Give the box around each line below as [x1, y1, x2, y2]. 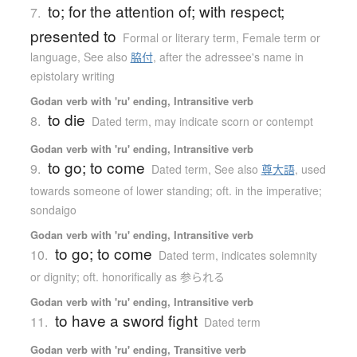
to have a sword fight [54, 308, 198, 331]
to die [47, 108, 85, 130]
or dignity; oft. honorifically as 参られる [29, 268, 225, 284]
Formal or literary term [122, 29, 236, 45]
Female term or [241, 29, 320, 45]
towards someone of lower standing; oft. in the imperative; [29, 182, 322, 198]
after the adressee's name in [159, 48, 304, 65]
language [29, 48, 77, 65]
